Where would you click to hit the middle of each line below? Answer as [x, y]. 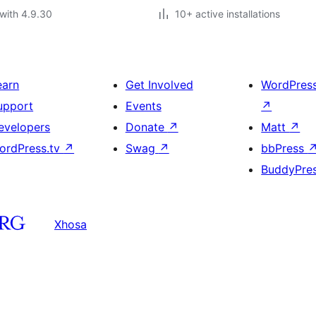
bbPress [285, 148]
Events [143, 106]
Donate [146, 127]
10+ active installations [227, 14]
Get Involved [159, 85]
